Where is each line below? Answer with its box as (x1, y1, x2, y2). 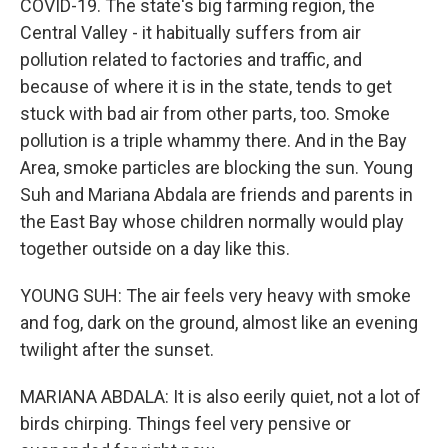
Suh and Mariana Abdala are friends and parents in (20, 184, 413, 205)
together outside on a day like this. (20, 238, 290, 259)
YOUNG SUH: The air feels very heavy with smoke (20, 285, 411, 306)
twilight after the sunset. (20, 339, 214, 360)
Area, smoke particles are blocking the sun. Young (20, 157, 413, 178)
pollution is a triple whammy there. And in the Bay (20, 130, 407, 151)
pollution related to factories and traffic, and (20, 49, 362, 70)
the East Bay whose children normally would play (20, 211, 404, 232)
